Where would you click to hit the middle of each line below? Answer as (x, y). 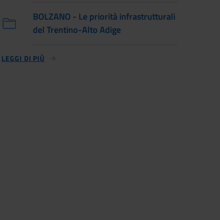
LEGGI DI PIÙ (23, 58)
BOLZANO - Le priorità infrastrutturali (104, 16)
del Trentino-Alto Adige (77, 30)
